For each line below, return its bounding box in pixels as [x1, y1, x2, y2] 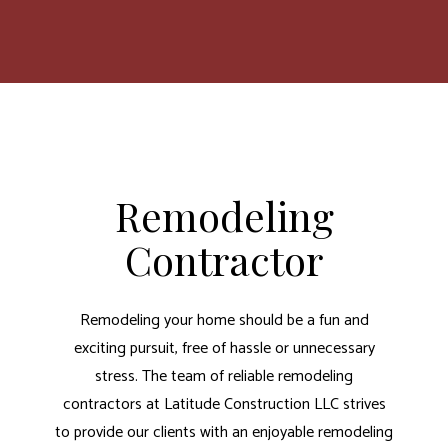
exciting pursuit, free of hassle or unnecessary [73, 334, 375, 362]
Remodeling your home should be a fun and [79, 306, 369, 334]
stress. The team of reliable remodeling [95, 362, 353, 390]
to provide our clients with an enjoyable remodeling [55, 418, 393, 446]
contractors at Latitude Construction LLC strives [62, 390, 386, 418]
